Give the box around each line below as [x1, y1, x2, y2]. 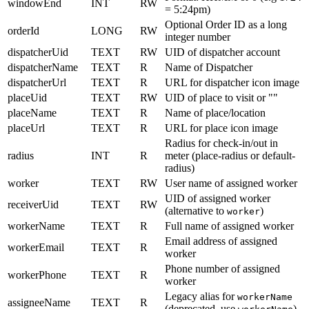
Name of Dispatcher [165, 61, 252, 73]
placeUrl [8, 121, 45, 134]
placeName [8, 106, 57, 119]
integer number [165, 30, 230, 43]
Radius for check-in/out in [165, 137, 278, 149]
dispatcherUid [8, 46, 68, 58]
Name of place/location [165, 106, 266, 119]
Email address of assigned [165, 235, 277, 247]
